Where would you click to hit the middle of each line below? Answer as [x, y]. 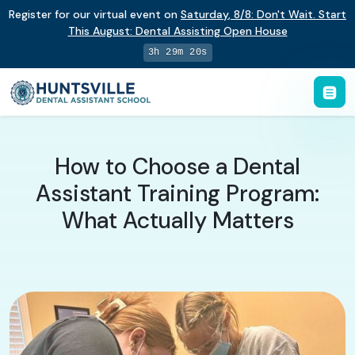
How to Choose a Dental [177, 166]
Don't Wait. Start [302, 14]
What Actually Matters [177, 220]
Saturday [204, 14]
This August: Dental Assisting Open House [177, 31]
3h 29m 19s [177, 52]
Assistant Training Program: [177, 193]
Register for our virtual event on [95, 14]
